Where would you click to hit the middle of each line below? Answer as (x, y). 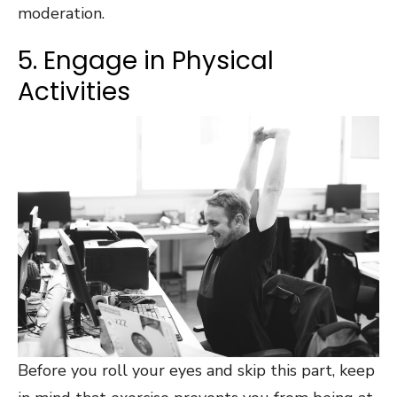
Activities (74, 92)
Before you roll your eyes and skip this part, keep (196, 370)
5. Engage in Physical (146, 61)
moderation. (63, 13)
